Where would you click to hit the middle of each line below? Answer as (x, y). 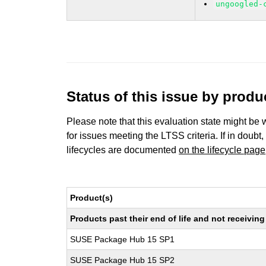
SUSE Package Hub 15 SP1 (123, 239)
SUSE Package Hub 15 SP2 (123, 260)
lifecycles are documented (123, 150)
